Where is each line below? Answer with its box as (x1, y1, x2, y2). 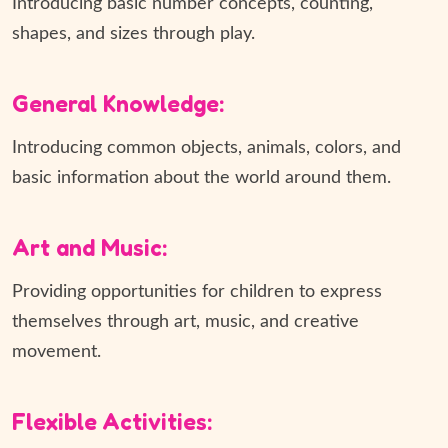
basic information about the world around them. (12, 169, 396, 187)
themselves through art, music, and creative (12, 313, 359, 331)
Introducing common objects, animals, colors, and (12, 139, 401, 157)
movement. (12, 343, 101, 361)
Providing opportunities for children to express (12, 283, 382, 301)
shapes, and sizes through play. (12, 25, 260, 43)
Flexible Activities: (12, 408, 212, 435)
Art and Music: (12, 234, 173, 261)
